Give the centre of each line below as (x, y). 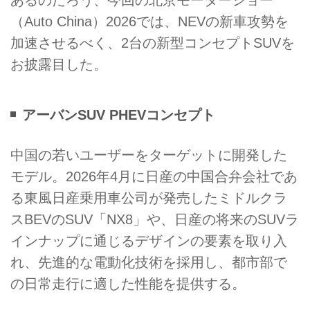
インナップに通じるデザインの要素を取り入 (149, 241)
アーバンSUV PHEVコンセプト (118, 115)
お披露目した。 (59, 64)
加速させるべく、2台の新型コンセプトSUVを (153, 43)
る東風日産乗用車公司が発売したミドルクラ (149, 198)
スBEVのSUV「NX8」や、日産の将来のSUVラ (155, 220)
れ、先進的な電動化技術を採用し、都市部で (149, 263)
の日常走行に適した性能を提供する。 (128, 284)
